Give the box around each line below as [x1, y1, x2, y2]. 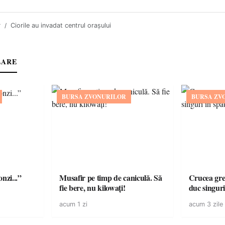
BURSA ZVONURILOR [62, 92, 127, 101]
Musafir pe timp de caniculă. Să [59, 172, 162, 183]
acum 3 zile [188, 200, 223, 208]
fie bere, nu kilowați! [59, 182, 126, 193]
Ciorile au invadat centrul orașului [11, 22, 111, 29]
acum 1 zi [59, 200, 88, 208]
